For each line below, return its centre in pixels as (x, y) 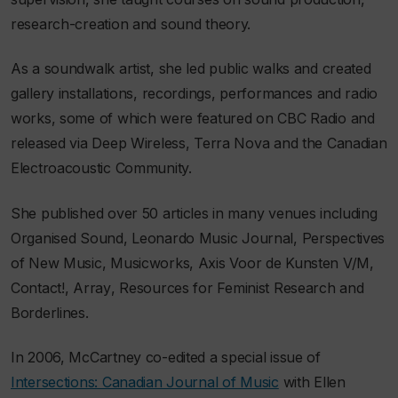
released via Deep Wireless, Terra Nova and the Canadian (199, 143)
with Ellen (312, 382)
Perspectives (343, 238)
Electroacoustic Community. (101, 168)
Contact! (38, 287)
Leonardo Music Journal (213, 238)
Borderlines (48, 312)
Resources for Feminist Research (227, 287)
